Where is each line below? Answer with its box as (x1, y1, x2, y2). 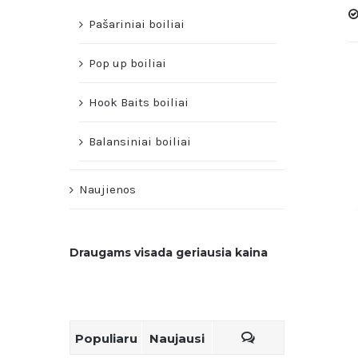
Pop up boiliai (89, 56, 166, 70)
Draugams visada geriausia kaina (70, 245, 268, 260)
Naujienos (79, 182, 136, 197)
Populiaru (74, 331, 137, 346)
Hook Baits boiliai (89, 95, 189, 109)
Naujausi (149, 331, 205, 346)
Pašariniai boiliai (89, 17, 185, 31)
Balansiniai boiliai (89, 134, 191, 149)
